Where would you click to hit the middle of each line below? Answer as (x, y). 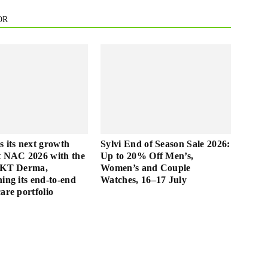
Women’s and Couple (146, 168)
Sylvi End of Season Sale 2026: (165, 144)
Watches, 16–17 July (144, 180)
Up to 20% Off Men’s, (147, 156)
